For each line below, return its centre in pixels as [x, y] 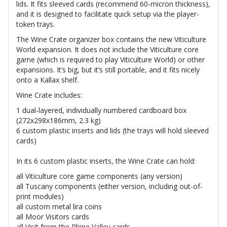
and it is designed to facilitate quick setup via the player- [108, 14]
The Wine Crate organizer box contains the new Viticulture [111, 40]
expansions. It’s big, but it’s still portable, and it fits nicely [108, 70]
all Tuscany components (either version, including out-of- [109, 186]
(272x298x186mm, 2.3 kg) [59, 121]
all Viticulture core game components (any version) [99, 176]
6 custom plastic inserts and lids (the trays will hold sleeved [112, 131]
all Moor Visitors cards [53, 217]
